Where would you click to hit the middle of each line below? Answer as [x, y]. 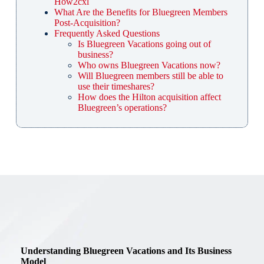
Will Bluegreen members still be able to [150, 76]
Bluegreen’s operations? [122, 108]
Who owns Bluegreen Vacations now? [149, 65]
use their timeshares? [116, 87]
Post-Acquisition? [87, 23]
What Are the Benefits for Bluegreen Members [141, 12]
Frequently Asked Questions [107, 34]
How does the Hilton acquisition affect [149, 97]
